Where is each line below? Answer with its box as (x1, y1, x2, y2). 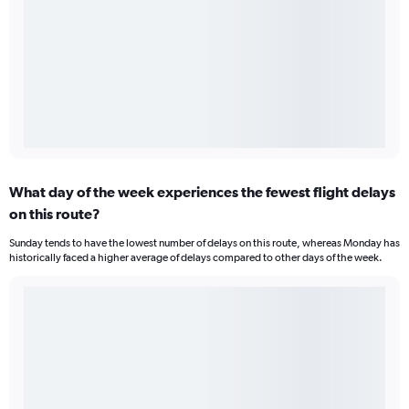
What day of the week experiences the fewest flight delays (9, 184, 395, 201)
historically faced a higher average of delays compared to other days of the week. (9, 251, 383, 265)
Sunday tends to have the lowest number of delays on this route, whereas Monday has (9, 236, 400, 250)
